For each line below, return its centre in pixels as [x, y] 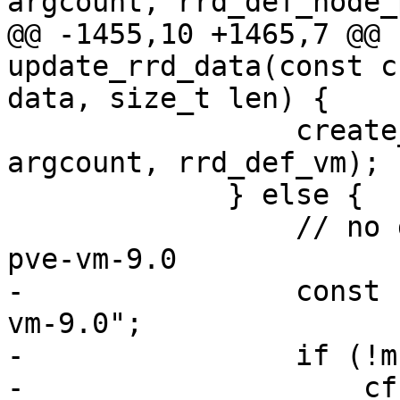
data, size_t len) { [168, 99]
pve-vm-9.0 [92, 259]
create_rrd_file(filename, [151, 131]
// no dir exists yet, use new [151, 227]
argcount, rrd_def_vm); [194, 163]
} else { [117, 195]
